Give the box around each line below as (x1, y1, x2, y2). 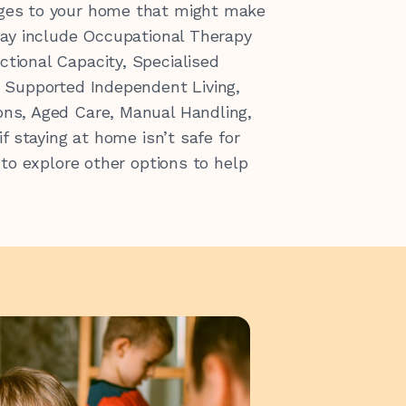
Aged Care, (30, 102, 120, 121)
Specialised (131, 52, 219, 71)
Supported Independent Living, (5, 77, 241, 96)
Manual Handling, (120, 102, 253, 121)
